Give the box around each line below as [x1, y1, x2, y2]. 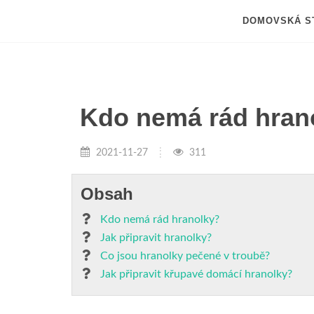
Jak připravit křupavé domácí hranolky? [100, 268, 292, 280]
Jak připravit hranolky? [100, 232, 212, 243]
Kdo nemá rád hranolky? [100, 214, 219, 225]
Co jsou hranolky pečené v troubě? [100, 250, 270, 261]
